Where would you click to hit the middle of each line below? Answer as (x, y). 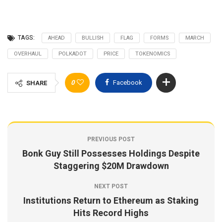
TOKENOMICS (153, 54)
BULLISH (93, 38)
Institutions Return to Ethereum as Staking (111, 201)
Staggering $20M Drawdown (111, 166)
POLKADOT (73, 54)
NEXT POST (111, 186)
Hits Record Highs (111, 213)
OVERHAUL (28, 54)
